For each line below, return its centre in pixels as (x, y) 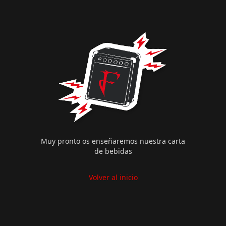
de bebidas (113, 151)
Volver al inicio (113, 177)
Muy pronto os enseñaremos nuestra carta (113, 141)
